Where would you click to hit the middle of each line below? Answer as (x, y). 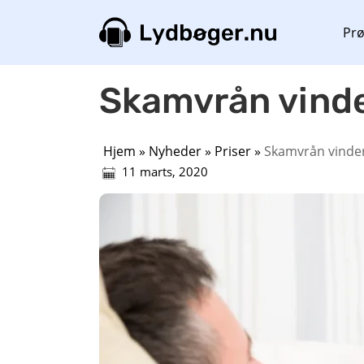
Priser (233, 151)
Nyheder (175, 151)
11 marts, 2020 (163, 171)
